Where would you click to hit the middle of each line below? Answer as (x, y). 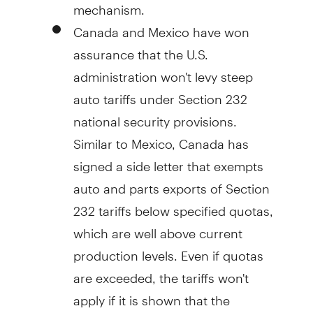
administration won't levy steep (163, 71)
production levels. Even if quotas (168, 249)
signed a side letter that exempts (168, 160)
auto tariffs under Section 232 (160, 93)
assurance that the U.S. (140, 48)
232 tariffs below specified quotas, (173, 205)
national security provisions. (155, 115)
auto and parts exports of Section (171, 182)
